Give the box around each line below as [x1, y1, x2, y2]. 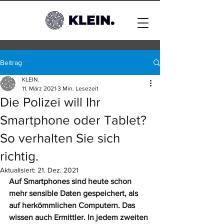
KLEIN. [22, 76, 39, 83]
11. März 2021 [22, 85, 56, 92]
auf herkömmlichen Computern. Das [9, 201, 137, 209]
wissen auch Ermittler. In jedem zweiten [9, 213, 150, 221]
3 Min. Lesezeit [57, 85, 98, 92]
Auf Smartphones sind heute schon [9, 177, 133, 185]
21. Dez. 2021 [37, 166, 78, 174]
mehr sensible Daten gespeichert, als [9, 189, 140, 197]
